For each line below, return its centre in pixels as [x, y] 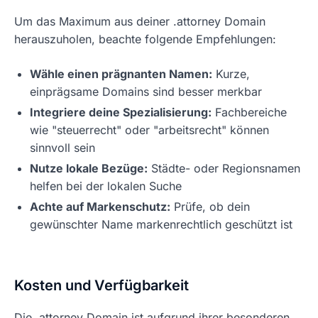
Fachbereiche [249, 112]
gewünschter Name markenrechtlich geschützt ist [161, 224]
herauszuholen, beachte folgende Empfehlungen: [145, 39]
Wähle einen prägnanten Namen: [121, 74]
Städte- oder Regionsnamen [224, 168]
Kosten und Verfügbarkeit [102, 285]
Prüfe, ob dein [210, 207]
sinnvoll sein [62, 148]
